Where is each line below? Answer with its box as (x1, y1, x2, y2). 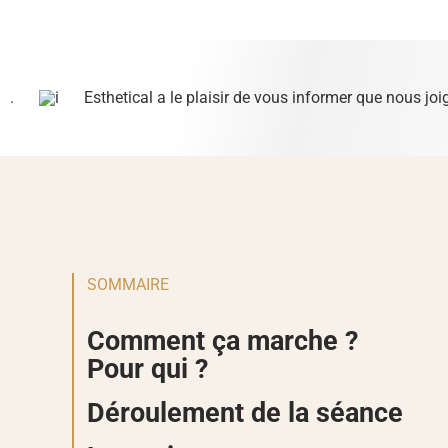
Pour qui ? (87, 353, 209, 386)
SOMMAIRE (87, 274, 170, 294)
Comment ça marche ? (87, 325, 359, 358)
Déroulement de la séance (87, 397, 404, 430)
